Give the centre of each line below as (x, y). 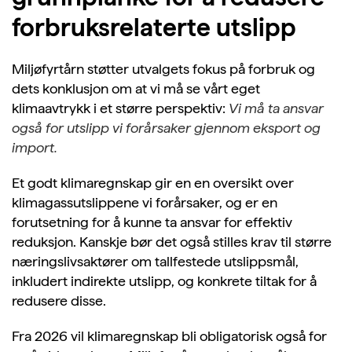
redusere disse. (59, 301)
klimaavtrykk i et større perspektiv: (120, 108)
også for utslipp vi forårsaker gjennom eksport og (166, 128)
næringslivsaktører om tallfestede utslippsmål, (155, 261)
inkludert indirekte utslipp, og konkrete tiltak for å (164, 281)
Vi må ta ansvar (276, 108)
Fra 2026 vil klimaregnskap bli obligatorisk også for (169, 336)
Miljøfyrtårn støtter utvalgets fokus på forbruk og (163, 69)
